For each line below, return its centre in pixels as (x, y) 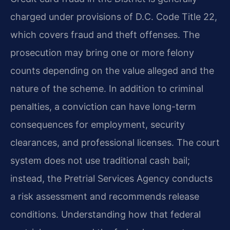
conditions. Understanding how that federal (106, 214)
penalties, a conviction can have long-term (103, 106)
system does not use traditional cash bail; (100, 160)
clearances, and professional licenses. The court (115, 142)
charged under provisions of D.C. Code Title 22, (114, 16)
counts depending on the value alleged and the (112, 70)
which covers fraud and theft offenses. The (105, 34)
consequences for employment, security (98, 124)
